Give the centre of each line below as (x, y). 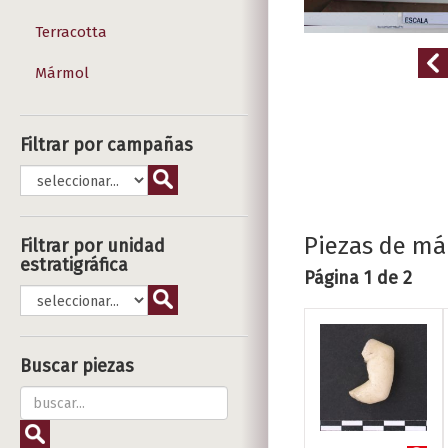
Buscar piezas (77, 366)
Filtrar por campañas (106, 145)
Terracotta (71, 32)
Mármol (62, 73)
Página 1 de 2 (358, 278)
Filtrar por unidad (92, 246)
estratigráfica (74, 265)
